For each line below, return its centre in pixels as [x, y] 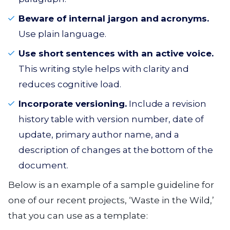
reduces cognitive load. [70, 84]
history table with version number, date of [111, 119]
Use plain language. [63, 34]
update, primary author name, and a [99, 135]
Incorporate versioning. [73, 104]
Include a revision [166, 104]
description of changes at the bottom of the [116, 150]
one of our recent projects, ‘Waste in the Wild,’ [111, 200]
